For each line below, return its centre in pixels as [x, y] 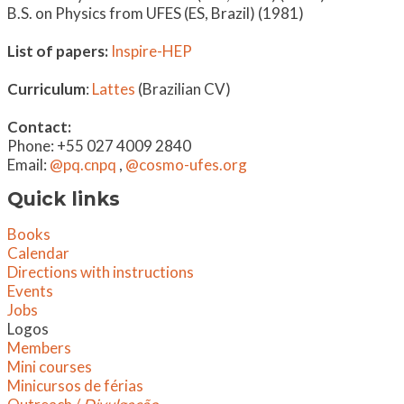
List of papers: [58, 50]
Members [39, 347]
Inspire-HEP [151, 50]
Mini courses [50, 366]
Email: [28, 164]
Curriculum [46, 88]
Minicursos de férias [75, 385]
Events [30, 290]
